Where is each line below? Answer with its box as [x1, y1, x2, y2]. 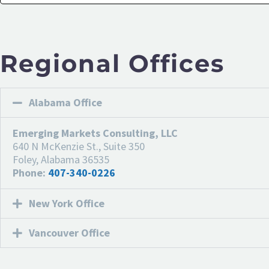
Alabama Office [29, 95, 102, 109]
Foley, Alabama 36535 [13, 152, 109, 166]
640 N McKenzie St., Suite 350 [13, 139, 145, 153]
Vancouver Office [29, 225, 110, 240]
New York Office [29, 196, 104, 210]
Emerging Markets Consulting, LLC [13, 125, 178, 140]
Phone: [13, 165, 46, 180]
